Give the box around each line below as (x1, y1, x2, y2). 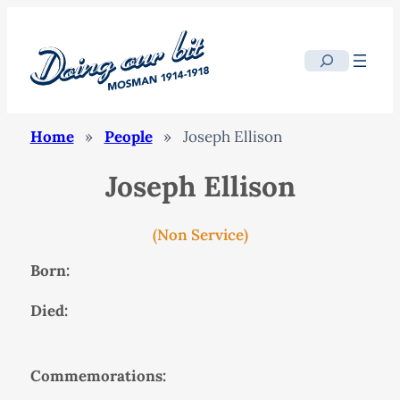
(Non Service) (152, 224, 248, 245)
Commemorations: (29, 365, 166, 386)
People (104, 127, 153, 147)
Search (304, 51, 352, 71)
